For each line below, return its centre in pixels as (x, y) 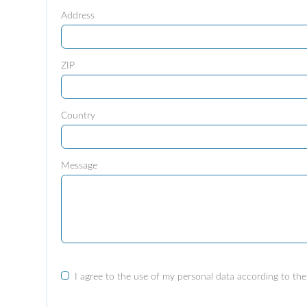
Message (79, 166)
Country (78, 116)
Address (78, 16)
